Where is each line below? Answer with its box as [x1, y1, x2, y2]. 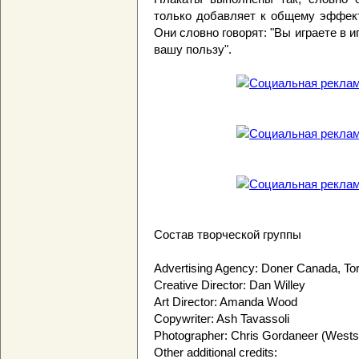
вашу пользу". [154, 42, 232, 57]
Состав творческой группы [154, 228, 301, 242]
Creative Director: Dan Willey [154, 278, 305, 292]
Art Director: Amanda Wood [154, 295, 297, 309]
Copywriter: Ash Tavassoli [154, 312, 289, 326]
